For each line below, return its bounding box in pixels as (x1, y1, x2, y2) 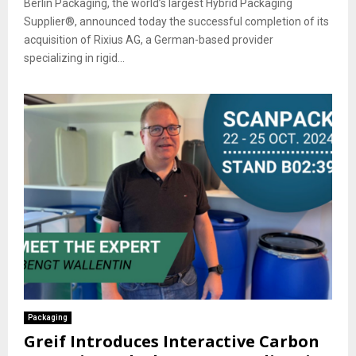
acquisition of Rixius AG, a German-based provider (24, 33, 273, 47)
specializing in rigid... (24, 52, 125, 65)
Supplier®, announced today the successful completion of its (24, 15, 329, 29)
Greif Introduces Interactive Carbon (24, 330, 319, 352)
